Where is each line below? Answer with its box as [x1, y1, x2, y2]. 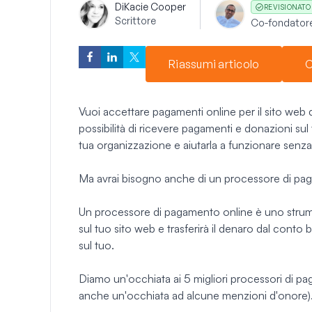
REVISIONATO [264, 2, 311, 11]
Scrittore [115, 14, 156, 26]
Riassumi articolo [169, 56, 260, 71]
